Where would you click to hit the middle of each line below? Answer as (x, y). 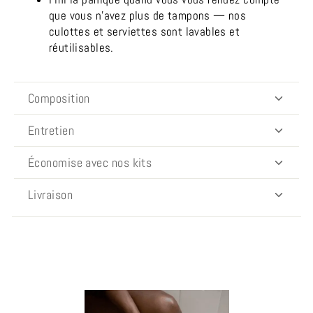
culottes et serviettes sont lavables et (145, 32)
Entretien (51, 130)
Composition (59, 98)
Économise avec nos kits (90, 162)
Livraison (51, 195)
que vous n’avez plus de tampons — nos (148, 16)
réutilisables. (81, 48)
